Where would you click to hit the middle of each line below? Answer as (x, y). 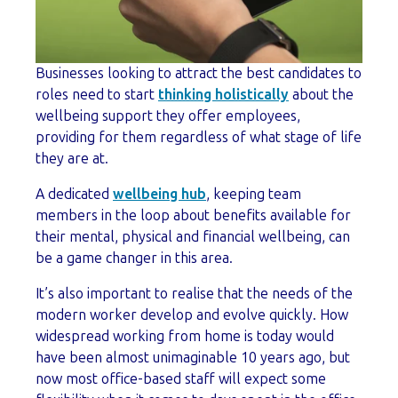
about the (321, 95)
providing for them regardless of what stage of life (199, 138)
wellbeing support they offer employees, (168, 116)
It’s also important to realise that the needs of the (194, 294)
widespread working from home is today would (185, 337)
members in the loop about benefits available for (193, 216)
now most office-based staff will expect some (181, 379)
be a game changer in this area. (134, 259)
